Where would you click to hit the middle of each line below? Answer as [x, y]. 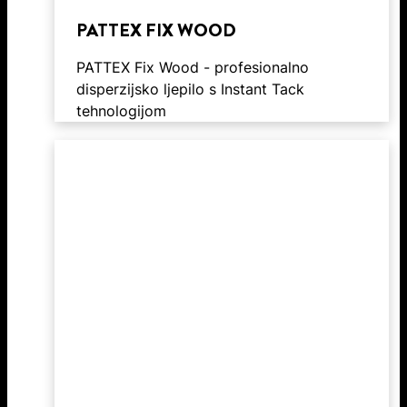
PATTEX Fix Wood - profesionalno [193, 67]
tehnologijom [121, 110]
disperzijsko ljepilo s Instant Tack [190, 89]
